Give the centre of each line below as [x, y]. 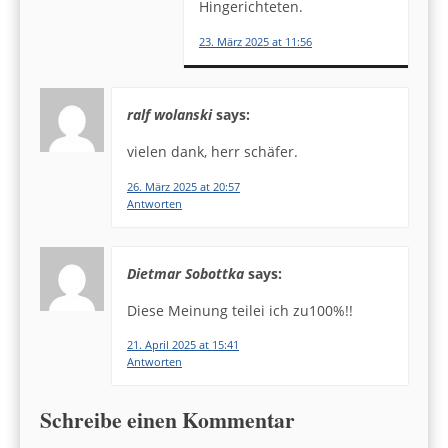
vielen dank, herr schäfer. [212, 152]
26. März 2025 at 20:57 [183, 186]
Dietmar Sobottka [185, 273]
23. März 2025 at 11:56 [255, 41]
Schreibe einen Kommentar [167, 420]
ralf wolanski [169, 114]
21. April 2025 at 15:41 [183, 345]
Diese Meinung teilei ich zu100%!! [240, 311]
